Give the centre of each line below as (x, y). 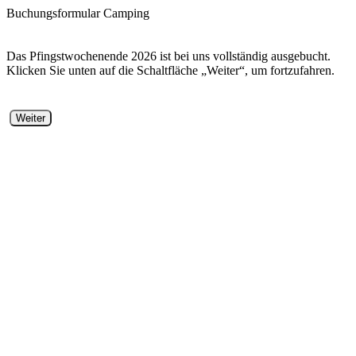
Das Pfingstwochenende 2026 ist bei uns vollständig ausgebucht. (168, 56)
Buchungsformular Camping (78, 13)
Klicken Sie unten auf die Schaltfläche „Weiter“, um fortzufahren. (170, 70)
